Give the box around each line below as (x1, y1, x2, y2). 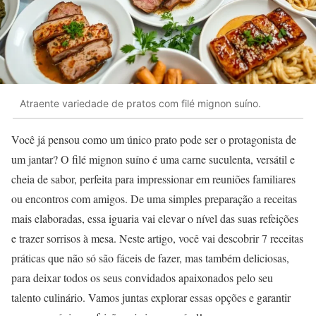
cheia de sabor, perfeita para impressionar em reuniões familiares (11, 171, 296, 187)
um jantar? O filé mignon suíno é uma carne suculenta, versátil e (11, 152, 295, 167)
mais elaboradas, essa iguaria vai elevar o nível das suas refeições (11, 211, 298, 226)
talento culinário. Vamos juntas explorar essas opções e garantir (11, 290, 291, 305)
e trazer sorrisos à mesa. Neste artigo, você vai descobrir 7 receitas (11, 231, 303, 246)
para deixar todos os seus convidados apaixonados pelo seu (11, 270, 273, 286)
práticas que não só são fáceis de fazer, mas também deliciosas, (11, 250, 289, 266)
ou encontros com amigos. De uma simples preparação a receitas (11, 191, 297, 207)
